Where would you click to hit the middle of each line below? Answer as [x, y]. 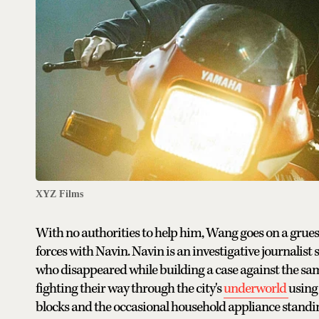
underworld [256, 288]
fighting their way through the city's [130, 288]
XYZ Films [59, 194]
